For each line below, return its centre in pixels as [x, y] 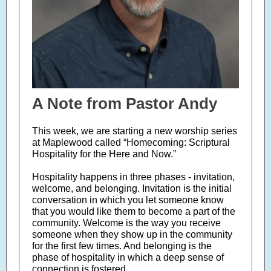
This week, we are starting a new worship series [135, 131]
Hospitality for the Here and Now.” [105, 154]
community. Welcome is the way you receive [126, 223]
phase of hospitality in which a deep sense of [128, 257]
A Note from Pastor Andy [125, 103]
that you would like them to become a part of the [134, 211]
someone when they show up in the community [132, 234]
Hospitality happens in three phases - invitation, [133, 177]
